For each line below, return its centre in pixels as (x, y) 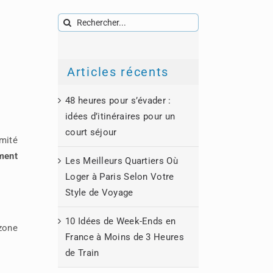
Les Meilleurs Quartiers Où (122, 161)
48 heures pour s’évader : (118, 100)
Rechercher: (83, 21)
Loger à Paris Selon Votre (120, 176)
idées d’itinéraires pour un (120, 116)
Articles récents (118, 72)
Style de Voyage (99, 192)
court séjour (91, 132)
